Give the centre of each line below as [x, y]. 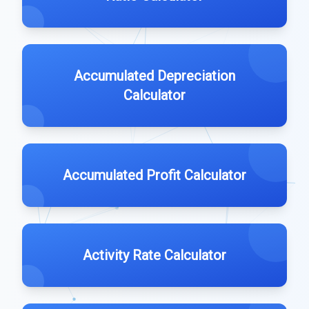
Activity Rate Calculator [154, 255]
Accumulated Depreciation [154, 76]
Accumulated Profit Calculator [154, 175]
